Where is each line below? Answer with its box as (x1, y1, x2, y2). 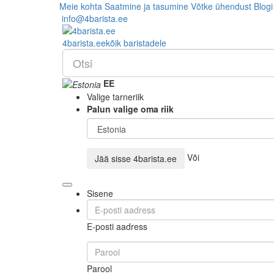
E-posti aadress (87, 220, 147, 233)
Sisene (87, 187, 113, 200)
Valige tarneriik (87, 91, 144, 103)
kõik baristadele (106, 37, 166, 49)
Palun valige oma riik (87, 103, 174, 116)
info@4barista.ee (59, 12, 128, 24)
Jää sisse (95, 152, 133, 165)
